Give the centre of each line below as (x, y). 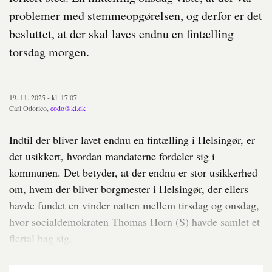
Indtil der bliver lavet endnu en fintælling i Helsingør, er (132, 140)
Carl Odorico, (30, 108)
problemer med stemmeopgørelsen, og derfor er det (136, 16)
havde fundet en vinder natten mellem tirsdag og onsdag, (134, 206)
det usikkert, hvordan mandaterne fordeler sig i (112, 156)
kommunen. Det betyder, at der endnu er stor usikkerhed (133, 173)
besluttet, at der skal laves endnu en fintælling (121, 34)
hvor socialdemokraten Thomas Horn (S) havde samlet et (134, 222)
